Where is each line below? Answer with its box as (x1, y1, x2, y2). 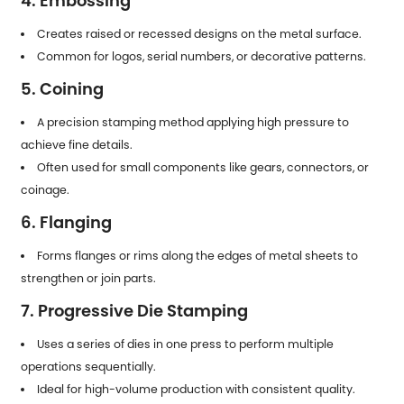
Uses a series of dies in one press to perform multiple (36, 335, 334, 352)
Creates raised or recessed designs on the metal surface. (36, 25, 362, 41)
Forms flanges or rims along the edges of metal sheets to (36, 247, 358, 263)
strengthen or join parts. (21, 270, 157, 286)
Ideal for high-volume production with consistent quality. (36, 381, 355, 397)
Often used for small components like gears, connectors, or (36, 159, 369, 175)
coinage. (21, 181, 70, 197)
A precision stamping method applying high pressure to (36, 114, 349, 130)
